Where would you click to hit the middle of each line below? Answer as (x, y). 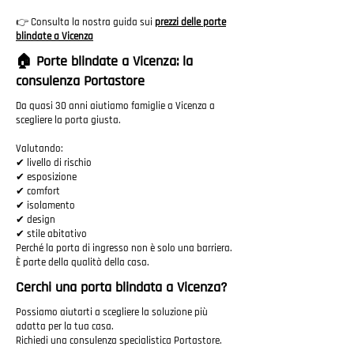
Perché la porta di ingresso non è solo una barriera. (124, 248)
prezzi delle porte (190, 22)
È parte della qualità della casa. (83, 262)
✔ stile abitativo (51, 234)
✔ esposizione (46, 177)
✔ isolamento (45, 205)
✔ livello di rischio (54, 163)
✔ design (36, 220)
